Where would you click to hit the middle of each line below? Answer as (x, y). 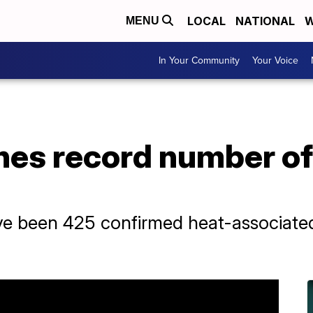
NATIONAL (265, 21)
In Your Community (199, 60)
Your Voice (275, 60)
